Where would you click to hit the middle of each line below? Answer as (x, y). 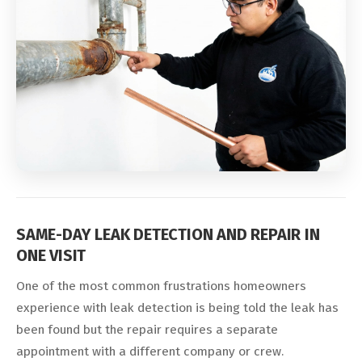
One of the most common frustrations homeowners (161, 286)
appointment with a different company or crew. (150, 351)
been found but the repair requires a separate (147, 329)
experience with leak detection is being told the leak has (177, 307)
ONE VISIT (51, 255)
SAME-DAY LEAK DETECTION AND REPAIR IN (168, 234)
